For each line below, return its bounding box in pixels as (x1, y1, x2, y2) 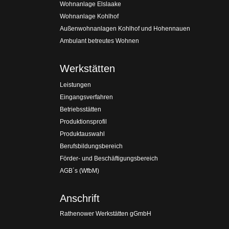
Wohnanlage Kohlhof (60, 13, 119, 20)
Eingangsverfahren (60, 94, 113, 101)
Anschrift (60, 193, 100, 204)
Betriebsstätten (60, 106, 101, 113)
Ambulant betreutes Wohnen (60, 37, 139, 44)
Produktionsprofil (60, 118, 107, 125)
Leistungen (60, 81, 91, 88)
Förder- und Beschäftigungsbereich (60, 155, 158, 162)
